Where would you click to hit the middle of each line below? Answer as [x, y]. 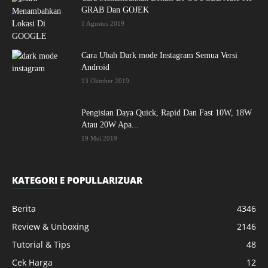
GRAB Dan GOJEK [115, 10]
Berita [24, 208]
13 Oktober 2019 [105, 81]
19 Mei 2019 [99, 138]
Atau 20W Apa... [110, 125]
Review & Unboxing [51, 226]
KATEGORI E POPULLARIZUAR [77, 180]
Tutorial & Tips [41, 244]
